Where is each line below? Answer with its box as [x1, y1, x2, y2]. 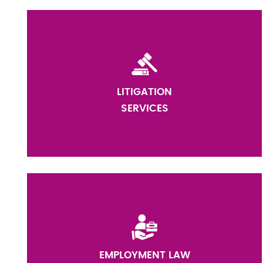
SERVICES [120, 103, 168, 113]
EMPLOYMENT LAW [99, 250, 190, 260]
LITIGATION [117, 87, 172, 97]
